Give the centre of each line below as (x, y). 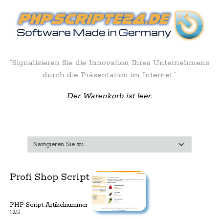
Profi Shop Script (50, 177)
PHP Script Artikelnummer (49, 205)
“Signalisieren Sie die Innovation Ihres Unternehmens (109, 63)
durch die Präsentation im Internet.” (109, 75)
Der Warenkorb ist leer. (109, 96)
